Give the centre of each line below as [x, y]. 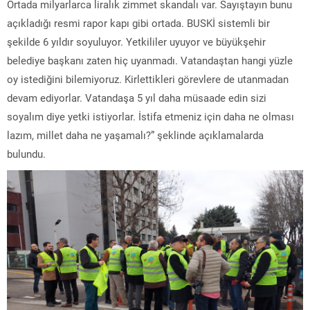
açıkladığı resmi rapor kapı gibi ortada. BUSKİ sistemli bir [138, 22]
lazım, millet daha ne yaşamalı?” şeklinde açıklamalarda [135, 135]
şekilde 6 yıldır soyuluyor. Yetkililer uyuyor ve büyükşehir [136, 41]
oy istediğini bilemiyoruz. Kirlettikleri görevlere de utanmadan [148, 79]
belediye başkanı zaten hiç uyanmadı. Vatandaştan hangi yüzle [150, 60]
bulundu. [26, 153]
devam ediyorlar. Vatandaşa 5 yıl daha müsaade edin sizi [137, 97]
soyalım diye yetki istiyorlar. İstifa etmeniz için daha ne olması [151, 116]
